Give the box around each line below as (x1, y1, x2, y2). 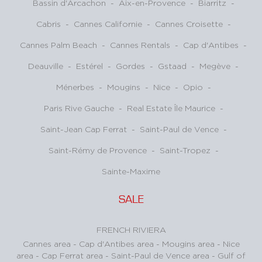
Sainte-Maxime (102, 167, 160, 176)
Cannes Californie (73, 19, 142, 29)
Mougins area (161, 239, 217, 249)
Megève (199, 61, 230, 71)
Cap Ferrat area (42, 251, 105, 260)
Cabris (36, 19, 61, 29)
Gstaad (158, 61, 187, 71)
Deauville (28, 61, 63, 71)
